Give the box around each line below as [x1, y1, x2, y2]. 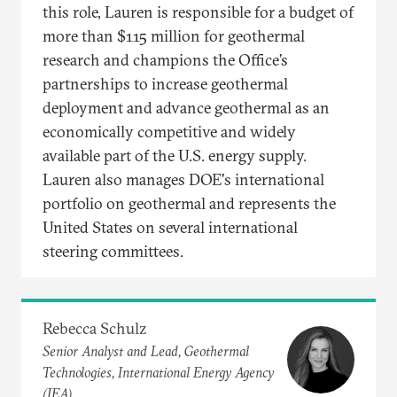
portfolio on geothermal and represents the [43, 192, 336, 214]
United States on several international [43, 216, 298, 237]
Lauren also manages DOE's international [43, 168, 324, 190]
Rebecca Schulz [43, 317, 146, 339]
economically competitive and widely [43, 121, 296, 142]
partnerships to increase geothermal [43, 73, 288, 94]
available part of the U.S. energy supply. [43, 144, 307, 166]
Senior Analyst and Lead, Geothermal [43, 341, 249, 360]
